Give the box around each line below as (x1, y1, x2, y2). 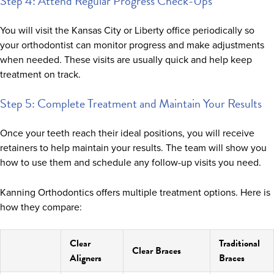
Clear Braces (132, 243, 181, 258)
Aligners (70, 250, 102, 265)
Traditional (219, 235, 260, 251)
